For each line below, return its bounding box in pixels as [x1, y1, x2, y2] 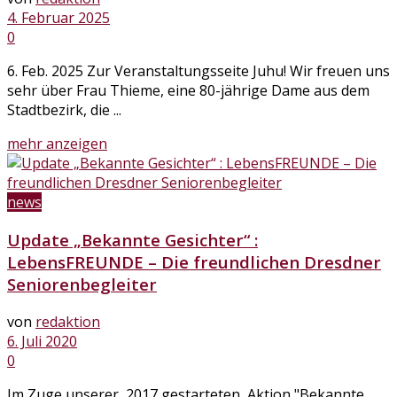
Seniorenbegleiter [7, 272, 157, 295]
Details [106, 133, 152, 153]
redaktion [35, 311, 100, 331]
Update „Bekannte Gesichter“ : [7, 228, 258, 251]
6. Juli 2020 [7, 331, 77, 351]
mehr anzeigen [7, 134, 107, 154]
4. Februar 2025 [7, 8, 110, 28]
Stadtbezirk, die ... [7, 100, 121, 121]
